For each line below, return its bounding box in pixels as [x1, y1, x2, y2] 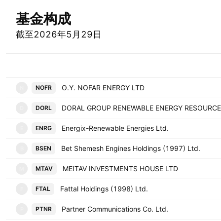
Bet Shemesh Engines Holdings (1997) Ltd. [61, 144, 200, 152]
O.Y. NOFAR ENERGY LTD [62, 83, 145, 92]
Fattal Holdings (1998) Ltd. [60, 184, 148, 193]
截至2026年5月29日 [16, 29, 102, 39]
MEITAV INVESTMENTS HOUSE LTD [63, 164, 178, 173]
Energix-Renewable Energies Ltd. [62, 124, 169, 132]
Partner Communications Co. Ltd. [62, 205, 168, 213]
